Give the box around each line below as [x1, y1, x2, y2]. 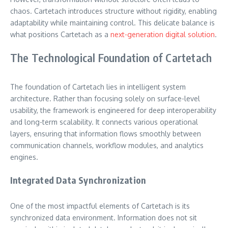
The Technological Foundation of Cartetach [10, 50, 212, 65]
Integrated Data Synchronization [10, 174, 147, 186]
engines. [10, 152, 38, 161]
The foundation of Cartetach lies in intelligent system [10, 82, 186, 91]
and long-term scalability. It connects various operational [10, 117, 198, 126]
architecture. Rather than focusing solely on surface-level [10, 94, 200, 103]
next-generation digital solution [110, 30, 215, 39]
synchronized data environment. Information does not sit [10, 213, 197, 222]
